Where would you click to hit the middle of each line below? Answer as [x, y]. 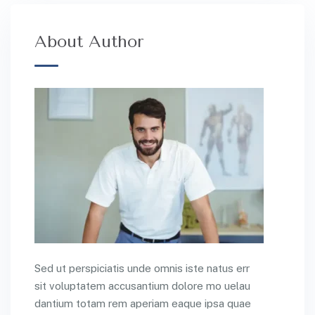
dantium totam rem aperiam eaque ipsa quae [143, 303]
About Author [89, 41]
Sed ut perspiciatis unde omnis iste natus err [142, 268]
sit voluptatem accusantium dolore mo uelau [142, 286]
